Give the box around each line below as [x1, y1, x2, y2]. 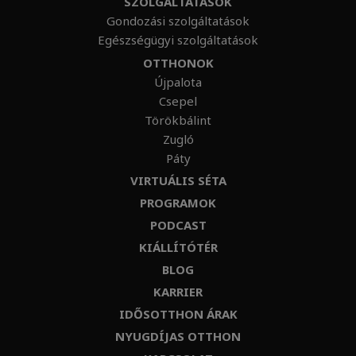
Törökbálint [145, 112, 211, 128]
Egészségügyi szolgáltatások [98, 32, 258, 48]
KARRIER [153, 284, 203, 300]
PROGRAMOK [140, 195, 216, 211]
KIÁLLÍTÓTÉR [138, 239, 218, 255]
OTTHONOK [142, 55, 214, 71]
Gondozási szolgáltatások [106, 13, 250, 29]
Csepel [159, 93, 197, 109]
